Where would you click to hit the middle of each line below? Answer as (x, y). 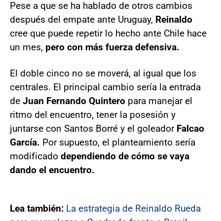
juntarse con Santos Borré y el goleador (93, 129)
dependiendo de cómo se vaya (125, 156)
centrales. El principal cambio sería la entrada (105, 87)
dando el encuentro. (52, 170)
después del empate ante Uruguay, (83, 19)
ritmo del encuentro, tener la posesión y (93, 115)
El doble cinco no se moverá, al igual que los (103, 73)
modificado (35, 156)
